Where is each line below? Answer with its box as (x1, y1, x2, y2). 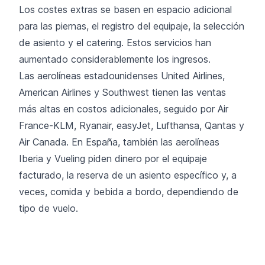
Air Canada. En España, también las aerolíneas (19, 135, 219, 148)
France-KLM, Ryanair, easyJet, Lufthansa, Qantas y (19, 119, 244, 131)
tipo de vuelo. (19, 202, 78, 214)
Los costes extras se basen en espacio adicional (19, 3, 232, 15)
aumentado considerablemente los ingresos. (19, 53, 211, 65)
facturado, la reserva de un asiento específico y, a (19, 169, 237, 181)
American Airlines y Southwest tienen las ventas (19, 86, 226, 98)
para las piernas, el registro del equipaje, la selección (19, 20, 244, 32)
